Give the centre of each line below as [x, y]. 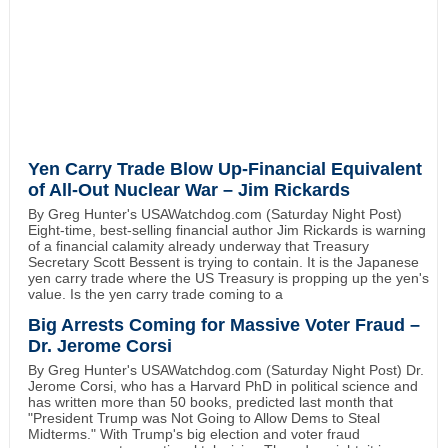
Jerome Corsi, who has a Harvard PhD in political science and [222, 386]
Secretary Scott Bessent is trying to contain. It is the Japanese [223, 262]
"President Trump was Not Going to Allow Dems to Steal [203, 418]
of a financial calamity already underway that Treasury [198, 246]
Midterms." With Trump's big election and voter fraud [193, 434]
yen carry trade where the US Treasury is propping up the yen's [228, 278]
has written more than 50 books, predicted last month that [210, 402]
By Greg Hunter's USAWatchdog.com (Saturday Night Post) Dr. [225, 370]
